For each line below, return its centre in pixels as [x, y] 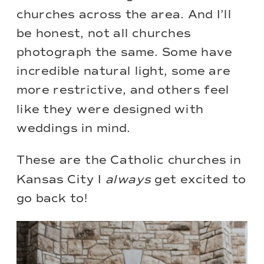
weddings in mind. [74, 128]
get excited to [198, 179]
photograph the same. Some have [125, 52]
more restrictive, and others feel [123, 90]
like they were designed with [110, 109]
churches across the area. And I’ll [124, 14]
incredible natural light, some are [124, 71]
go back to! [52, 198]
